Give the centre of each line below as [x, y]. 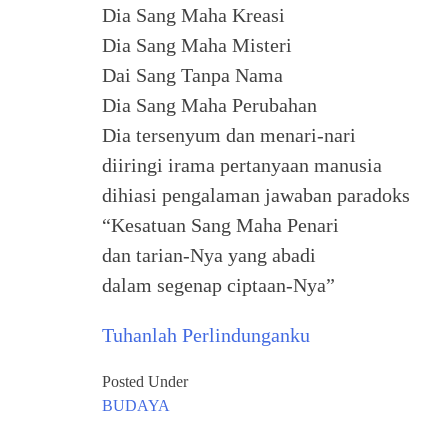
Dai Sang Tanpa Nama [192, 75]
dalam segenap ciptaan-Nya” [218, 285]
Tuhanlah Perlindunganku [206, 335]
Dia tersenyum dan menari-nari [229, 135]
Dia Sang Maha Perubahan [209, 105]
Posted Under [145, 381]
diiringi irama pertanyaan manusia [242, 165]
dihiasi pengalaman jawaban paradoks [256, 195]
